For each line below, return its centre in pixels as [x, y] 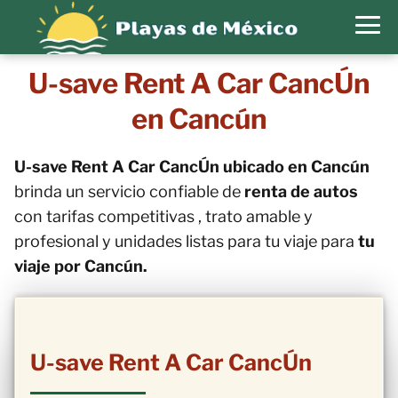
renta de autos [299, 191]
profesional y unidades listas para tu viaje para [186, 241]
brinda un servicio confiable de [127, 191]
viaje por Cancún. [81, 266]
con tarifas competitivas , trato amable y [163, 216]
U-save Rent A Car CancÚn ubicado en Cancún [192, 167]
